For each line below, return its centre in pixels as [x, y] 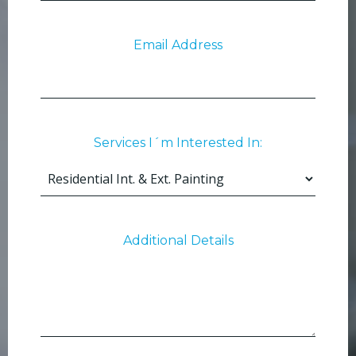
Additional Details [178, 240]
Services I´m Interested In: [178, 142]
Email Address [178, 44]
